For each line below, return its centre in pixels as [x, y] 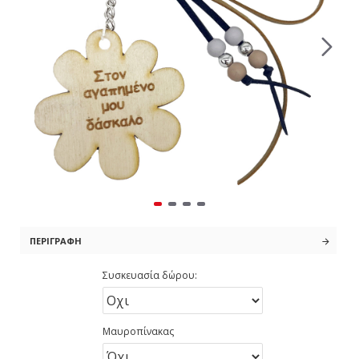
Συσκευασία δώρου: [150, 275]
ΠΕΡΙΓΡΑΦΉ [56, 241]
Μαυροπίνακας [138, 331]
